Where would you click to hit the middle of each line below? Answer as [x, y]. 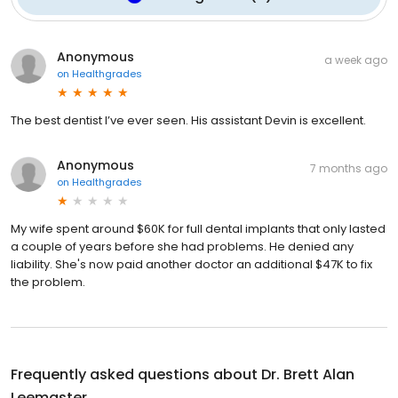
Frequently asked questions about [136, 375]
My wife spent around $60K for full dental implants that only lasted [198, 229]
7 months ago [349, 169]
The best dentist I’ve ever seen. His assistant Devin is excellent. [188, 121]
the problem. [48, 283]
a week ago [356, 60]
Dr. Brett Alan [308, 375]
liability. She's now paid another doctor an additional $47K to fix [191, 265]
